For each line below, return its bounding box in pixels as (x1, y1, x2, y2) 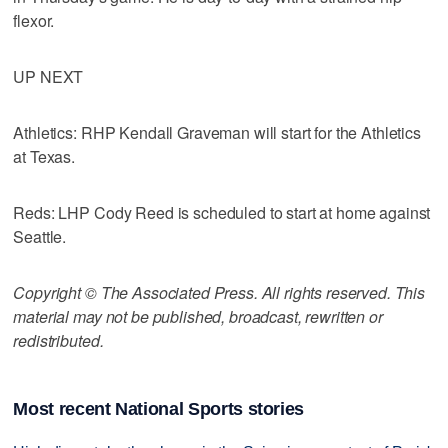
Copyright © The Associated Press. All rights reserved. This (13, 280, 426, 304)
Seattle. (13, 224, 67, 248)
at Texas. (13, 144, 76, 168)
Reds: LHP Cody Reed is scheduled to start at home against (13, 200, 431, 224)
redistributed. (13, 328, 104, 352)
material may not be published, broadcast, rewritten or (13, 304, 383, 328)
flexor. (13, 8, 55, 32)
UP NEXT (13, 64, 84, 88)
